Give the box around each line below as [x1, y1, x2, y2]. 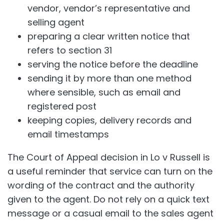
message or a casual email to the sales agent [7, 206, 213, 219]
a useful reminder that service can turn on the [7, 164, 212, 177]
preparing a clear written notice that [27, 29, 190, 42]
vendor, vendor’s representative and [27, 1, 190, 14]
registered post [27, 99, 96, 112]
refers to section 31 [27, 43, 112, 56]
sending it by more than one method [27, 71, 191, 84]
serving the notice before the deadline [27, 57, 198, 70]
